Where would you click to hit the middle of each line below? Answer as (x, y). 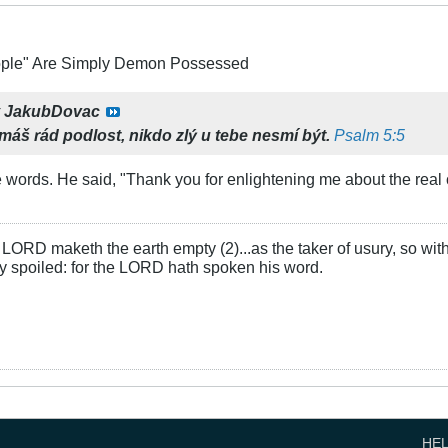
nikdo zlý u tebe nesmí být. (229, 135)
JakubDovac (52, 111)
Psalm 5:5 (369, 135)
